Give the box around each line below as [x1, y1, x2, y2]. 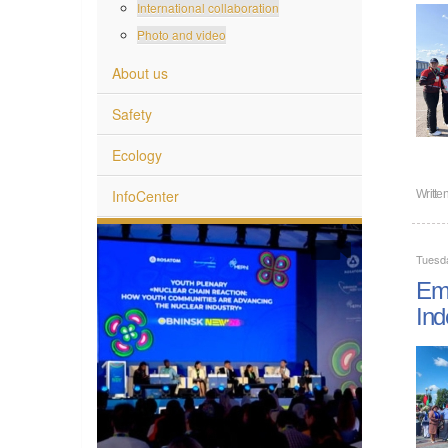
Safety [112, 102, 152, 123]
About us [112, 61, 168, 82]
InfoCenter [112, 184, 179, 205]
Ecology [112, 143, 162, 164]
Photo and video [137, 24, 226, 42]
